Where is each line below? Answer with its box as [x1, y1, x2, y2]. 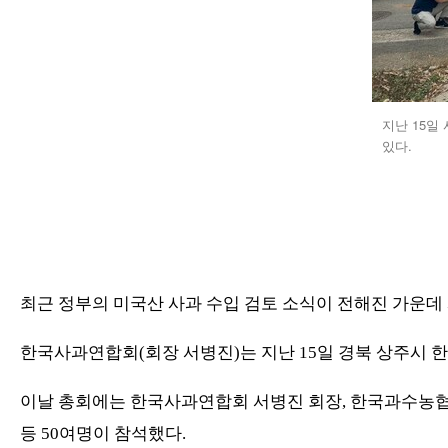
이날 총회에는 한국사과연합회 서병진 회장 [20, 392, 342, 412]
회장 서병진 [145, 343, 234, 363]
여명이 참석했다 [59, 424, 182, 444]
